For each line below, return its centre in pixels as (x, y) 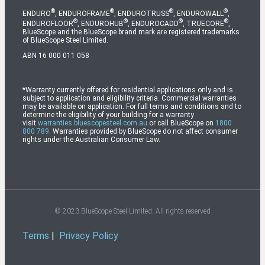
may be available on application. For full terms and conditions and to (132, 106)
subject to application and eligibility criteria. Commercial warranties (130, 98)
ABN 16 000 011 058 (56, 56)
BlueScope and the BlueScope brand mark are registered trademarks (131, 32)
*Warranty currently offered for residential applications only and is (128, 90)
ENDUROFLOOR (48, 24)
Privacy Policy (89, 236)
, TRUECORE (203, 24)
